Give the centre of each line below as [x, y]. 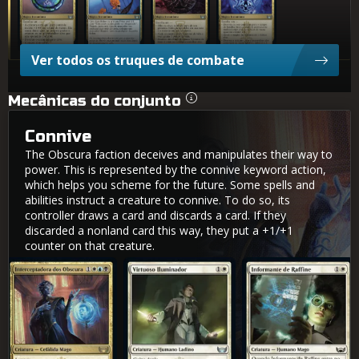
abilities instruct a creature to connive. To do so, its [157, 200]
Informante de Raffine [287, 266]
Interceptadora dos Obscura [60, 266]
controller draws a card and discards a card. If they [155, 215]
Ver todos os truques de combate [138, 60]
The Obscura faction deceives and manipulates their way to [179, 154]
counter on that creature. [90, 245]
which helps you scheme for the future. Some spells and [170, 184]
